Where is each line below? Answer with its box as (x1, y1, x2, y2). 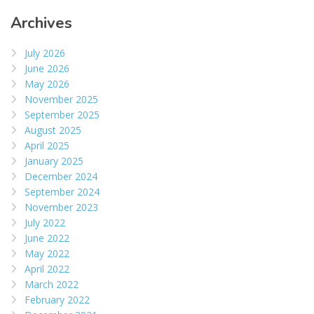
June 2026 (25, 62, 69, 76)
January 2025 (25, 154, 83, 168)
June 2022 (25, 231, 69, 245)
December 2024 (25, 170, 97, 184)
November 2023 (25, 200, 98, 214)
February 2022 (25, 293, 90, 307)
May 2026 (25, 77, 69, 91)
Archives (11, 13, 72, 34)
